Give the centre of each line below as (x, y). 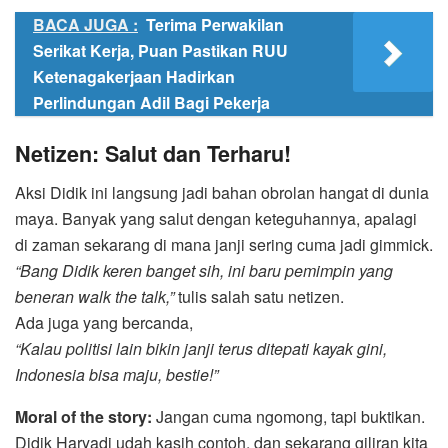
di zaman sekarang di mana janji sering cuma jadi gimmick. (224, 244)
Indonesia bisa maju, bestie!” (116, 374)
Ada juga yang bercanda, (104, 322)
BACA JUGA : (85, 25)
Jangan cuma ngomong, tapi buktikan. (288, 416)
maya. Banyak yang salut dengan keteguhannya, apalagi (216, 218)
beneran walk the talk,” (94, 296)
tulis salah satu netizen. (259, 296)
